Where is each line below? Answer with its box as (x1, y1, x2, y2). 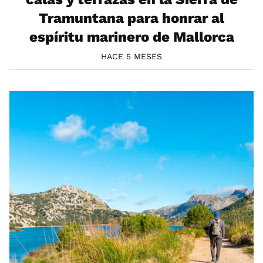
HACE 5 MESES (101, 52, 162, 62)
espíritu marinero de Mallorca (29, 28, 234, 45)
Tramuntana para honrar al (39, 9, 224, 26)
